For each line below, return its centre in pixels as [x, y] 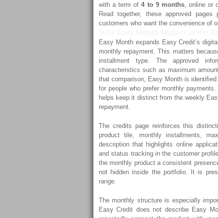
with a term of [120, 5]
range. [108, 181]
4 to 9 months [163, 5]
